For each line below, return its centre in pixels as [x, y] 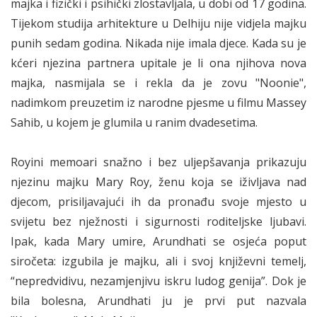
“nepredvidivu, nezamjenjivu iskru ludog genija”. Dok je [158, 281]
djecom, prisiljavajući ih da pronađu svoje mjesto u [158, 202]
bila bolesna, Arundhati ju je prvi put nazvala [158, 301]
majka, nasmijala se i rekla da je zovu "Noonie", [158, 83]
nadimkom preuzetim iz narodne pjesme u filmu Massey [158, 103]
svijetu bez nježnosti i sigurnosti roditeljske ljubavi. [158, 222]
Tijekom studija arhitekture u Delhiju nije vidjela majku [158, 24]
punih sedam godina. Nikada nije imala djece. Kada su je [158, 44]
